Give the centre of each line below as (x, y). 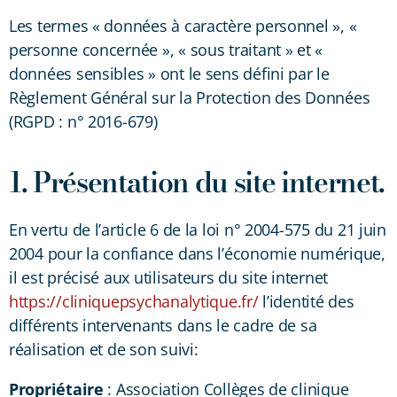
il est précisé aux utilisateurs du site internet (169, 277)
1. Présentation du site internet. (197, 182)
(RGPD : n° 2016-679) (83, 121)
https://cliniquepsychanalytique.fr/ (134, 301)
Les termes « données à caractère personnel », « (183, 25)
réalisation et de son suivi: (104, 349)
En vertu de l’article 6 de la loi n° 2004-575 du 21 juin (198, 229)
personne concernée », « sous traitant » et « (166, 49)
